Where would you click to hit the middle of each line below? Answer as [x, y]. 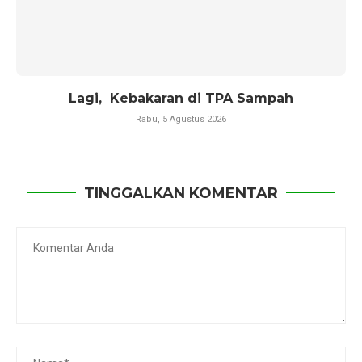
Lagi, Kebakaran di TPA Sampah [181, 98]
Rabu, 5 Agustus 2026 [181, 119]
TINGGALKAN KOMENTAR [181, 193]
